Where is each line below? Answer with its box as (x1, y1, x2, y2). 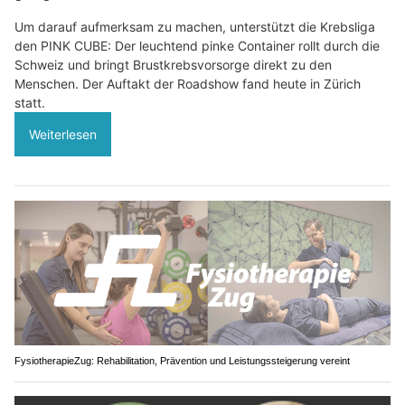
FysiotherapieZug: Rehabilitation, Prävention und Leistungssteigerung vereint (14, 354, 350, 366)
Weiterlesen (29, 127, 97, 143)
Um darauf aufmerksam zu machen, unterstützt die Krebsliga (14, 19, 375, 35)
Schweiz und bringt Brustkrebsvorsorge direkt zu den (14, 57, 332, 73)
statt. (14, 95, 45, 111)
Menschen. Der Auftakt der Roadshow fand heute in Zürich (14, 76, 361, 92)
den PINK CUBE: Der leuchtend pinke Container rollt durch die (14, 38, 380, 54)
